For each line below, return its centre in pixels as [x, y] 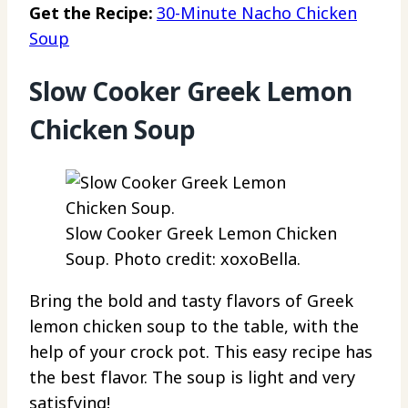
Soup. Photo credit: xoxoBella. [183, 259]
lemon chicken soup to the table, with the [194, 326]
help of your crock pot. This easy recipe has [201, 352]
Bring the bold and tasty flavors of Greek [191, 301]
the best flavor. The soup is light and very [192, 377]
